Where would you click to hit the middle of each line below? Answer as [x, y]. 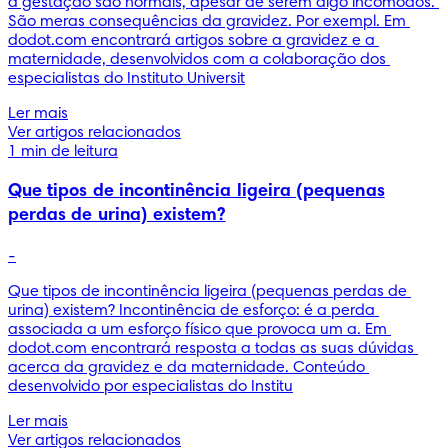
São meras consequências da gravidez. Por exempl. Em [207, 21]
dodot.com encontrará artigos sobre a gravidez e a [191, 40]
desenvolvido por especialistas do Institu [150, 386]
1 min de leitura [63, 151]
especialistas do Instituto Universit [126, 78]
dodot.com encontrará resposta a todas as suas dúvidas [211, 348]
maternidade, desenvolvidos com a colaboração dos [197, 59]
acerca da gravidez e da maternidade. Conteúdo [186, 367]
